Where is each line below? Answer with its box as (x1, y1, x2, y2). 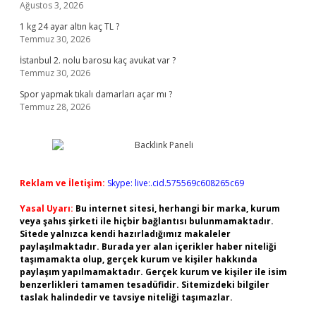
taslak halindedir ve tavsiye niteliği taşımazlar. (20, 291, 233, 303)
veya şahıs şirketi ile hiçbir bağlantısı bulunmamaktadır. (20, 215, 274, 227)
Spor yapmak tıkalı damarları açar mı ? (20, 88, 172, 100)
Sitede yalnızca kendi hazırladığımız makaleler (20, 228, 231, 240)
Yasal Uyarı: (20, 202, 73, 214)
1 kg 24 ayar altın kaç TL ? (20, 20, 119, 32)
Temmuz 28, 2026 (20, 101, 90, 113)
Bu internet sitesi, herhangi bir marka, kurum (75, 202, 280, 214)
